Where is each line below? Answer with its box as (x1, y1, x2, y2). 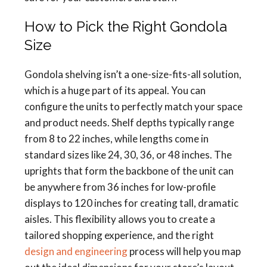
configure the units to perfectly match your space (24, 100, 243, 113)
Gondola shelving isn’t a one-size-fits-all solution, (24, 68, 241, 80)
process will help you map (128, 245, 241, 257)
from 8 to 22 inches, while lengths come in (24, 132, 209, 145)
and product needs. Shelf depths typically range (24, 116, 234, 129)
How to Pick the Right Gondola (24, 18, 227, 35)
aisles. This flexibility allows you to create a (24, 213, 215, 225)
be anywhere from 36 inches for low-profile (24, 181, 216, 193)
